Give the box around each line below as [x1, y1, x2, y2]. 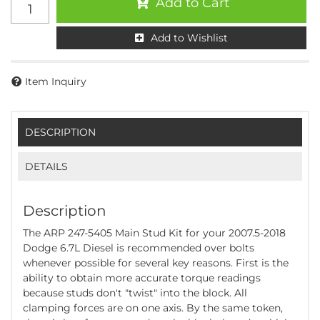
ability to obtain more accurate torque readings [23, 271, 261, 285]
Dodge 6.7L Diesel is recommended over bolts [23, 241, 254, 255]
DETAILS [25, 160, 69, 174]
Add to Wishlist [151, 31, 228, 44]
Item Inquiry [25, 74, 86, 88]
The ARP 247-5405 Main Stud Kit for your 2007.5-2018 [23, 226, 286, 240]
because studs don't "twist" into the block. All [23, 286, 247, 300]
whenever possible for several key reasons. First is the [23, 256, 289, 270]
